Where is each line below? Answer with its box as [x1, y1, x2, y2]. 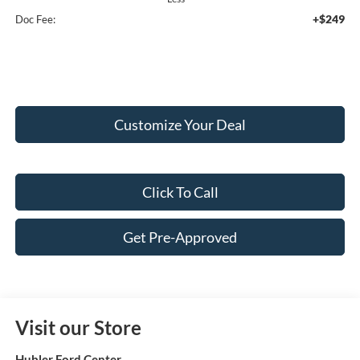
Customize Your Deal [114, 115, 246, 133]
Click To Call [141, 182, 219, 201]
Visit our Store [14, 315, 141, 339]
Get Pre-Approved [123, 227, 237, 246]
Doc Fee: [14, 12, 55, 26]
